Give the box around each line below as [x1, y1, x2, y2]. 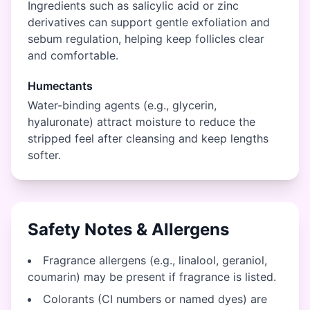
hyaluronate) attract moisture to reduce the [28, 115, 255, 129]
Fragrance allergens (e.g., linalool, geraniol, [43, 253, 267, 267]
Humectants [28, 79, 93, 93]
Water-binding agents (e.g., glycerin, [28, 98, 217, 112]
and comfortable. [28, 48, 118, 62]
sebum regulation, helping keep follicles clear [28, 32, 264, 46]
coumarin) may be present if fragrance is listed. [28, 270, 276, 284]
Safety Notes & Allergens [28, 219, 229, 239]
